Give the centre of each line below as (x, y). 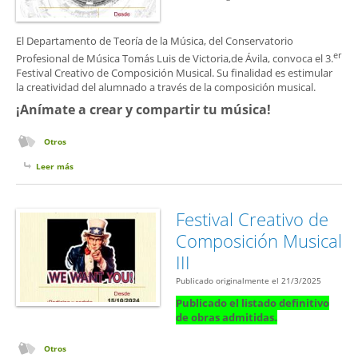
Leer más (55, 167)
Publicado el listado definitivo (253, 303)
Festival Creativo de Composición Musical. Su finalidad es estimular (174, 73)
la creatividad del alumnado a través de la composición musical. (166, 88)
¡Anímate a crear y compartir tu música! (143, 110)
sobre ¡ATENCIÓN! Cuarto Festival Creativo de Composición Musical (207, 167)
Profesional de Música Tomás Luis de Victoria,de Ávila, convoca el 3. (175, 59)
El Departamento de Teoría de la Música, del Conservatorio (155, 41)
